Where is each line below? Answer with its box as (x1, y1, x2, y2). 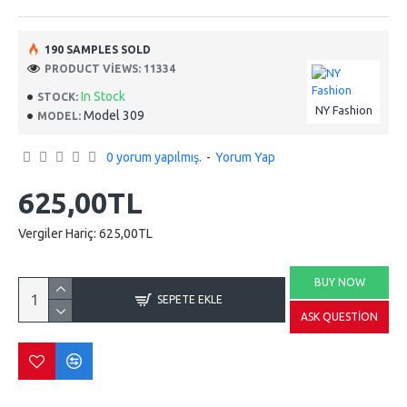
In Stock (81, 89, 125, 104)
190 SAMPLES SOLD (45, 43, 151, 55)
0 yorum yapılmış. (106, 150, 202, 164)
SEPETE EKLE (157, 293, 223, 305)
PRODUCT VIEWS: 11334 (45, 62, 175, 74)
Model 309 (84, 108, 144, 123)
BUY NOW (313, 276, 365, 288)
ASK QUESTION (301, 311, 378, 323)
